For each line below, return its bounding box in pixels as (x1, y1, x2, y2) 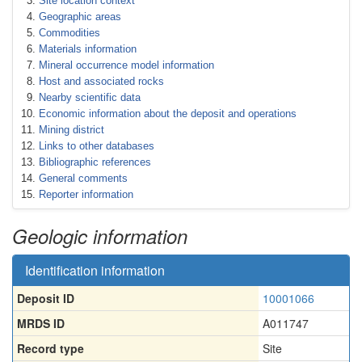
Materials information (39, 43, 137, 55)
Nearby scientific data (39, 91, 141, 103)
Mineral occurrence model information (39, 59, 214, 71)
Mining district (39, 124, 104, 136)
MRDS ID (17, 315, 65, 331)
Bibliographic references (39, 156, 151, 168)
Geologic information (12, 222, 187, 250)
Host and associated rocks (39, 75, 164, 87)
